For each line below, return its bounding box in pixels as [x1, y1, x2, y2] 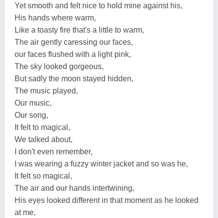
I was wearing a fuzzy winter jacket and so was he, [15, 159, 188, 168]
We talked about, [15, 135, 73, 144]
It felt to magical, [15, 123, 70, 131]
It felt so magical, [15, 171, 72, 180]
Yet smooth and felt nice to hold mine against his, [15, 1, 182, 10]
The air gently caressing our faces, [15, 37, 133, 46]
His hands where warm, [15, 13, 96, 22]
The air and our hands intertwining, [15, 183, 134, 192]
